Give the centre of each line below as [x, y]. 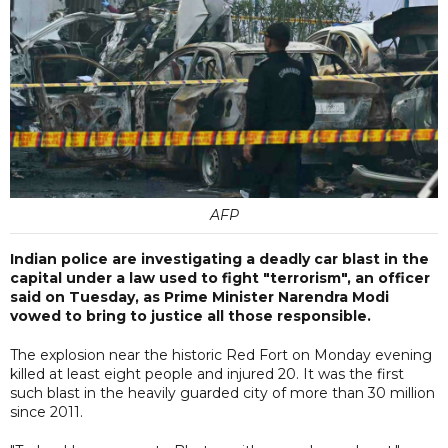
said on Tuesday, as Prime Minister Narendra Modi [199, 296]
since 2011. [46, 411]
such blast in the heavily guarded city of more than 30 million [222, 392]
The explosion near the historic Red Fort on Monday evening [221, 354]
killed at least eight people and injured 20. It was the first [207, 373]
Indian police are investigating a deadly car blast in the [219, 258]
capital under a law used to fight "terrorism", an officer [220, 277]
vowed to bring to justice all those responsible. [190, 315]
